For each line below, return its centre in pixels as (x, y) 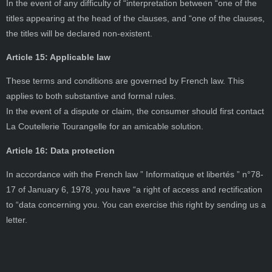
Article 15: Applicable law (58, 57)
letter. (17, 220)
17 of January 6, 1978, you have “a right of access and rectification (134, 190)
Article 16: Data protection (60, 150)
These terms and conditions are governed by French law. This (125, 81)
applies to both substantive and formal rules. (91, 96)
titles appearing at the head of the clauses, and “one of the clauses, (135, 18)
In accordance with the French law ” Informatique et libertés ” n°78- (135, 175)
